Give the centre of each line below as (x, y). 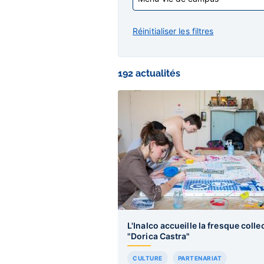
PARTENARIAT (199, 258)
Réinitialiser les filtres (173, 31)
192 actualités (149, 73)
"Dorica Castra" (159, 236)
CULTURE (148, 258)
